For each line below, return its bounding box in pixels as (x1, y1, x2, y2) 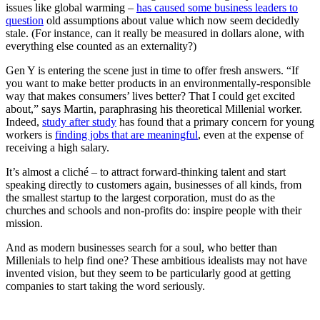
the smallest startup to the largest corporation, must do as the (6, 191, 275, 204)
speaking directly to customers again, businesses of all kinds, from (6, 179, 301, 191)
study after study (42, 116, 116, 129)
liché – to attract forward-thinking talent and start (67, 166, 286, 179)
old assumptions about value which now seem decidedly (44, 14, 299, 27)
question (6, 14, 44, 27)
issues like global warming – (6, 1, 136, 14)
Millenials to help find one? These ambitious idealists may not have (6, 254, 307, 267)
